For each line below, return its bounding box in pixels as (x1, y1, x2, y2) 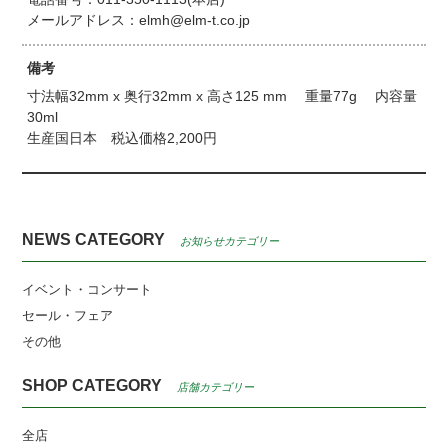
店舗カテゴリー (177, 380, 255, 393)
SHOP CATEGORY (22, 376, 163, 394)
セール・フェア (22, 307, 114, 323)
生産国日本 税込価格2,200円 (27, 130, 218, 147)
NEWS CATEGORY (22, 230, 166, 248)
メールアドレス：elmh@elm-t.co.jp (27, 12, 251, 29)
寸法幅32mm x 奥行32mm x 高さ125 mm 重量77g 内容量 (27, 88, 418, 105)
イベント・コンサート (22, 281, 153, 297)
